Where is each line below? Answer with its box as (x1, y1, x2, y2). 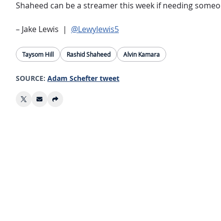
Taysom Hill (22, 50, 54, 58)
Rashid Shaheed (67, 50, 110, 58)
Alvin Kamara (123, 50, 160, 58)
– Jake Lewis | (16, 24, 71, 35)
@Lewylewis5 (71, 24, 119, 35)
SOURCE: (16, 74, 45, 83)
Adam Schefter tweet (47, 74, 119, 83)
